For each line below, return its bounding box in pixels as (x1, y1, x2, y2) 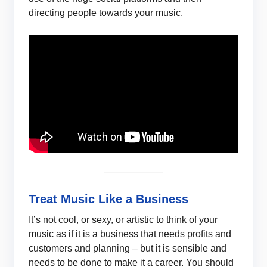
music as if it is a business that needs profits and (29, 228, 231, 239)
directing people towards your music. (29, 7, 183, 18)
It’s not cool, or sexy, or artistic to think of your (29, 214, 218, 225)
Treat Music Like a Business (29, 192, 188, 206)
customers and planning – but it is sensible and (29, 243, 226, 253)
